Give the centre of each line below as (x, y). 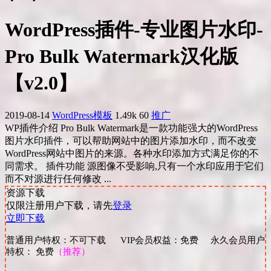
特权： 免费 (30, 252)
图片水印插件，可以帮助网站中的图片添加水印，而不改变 (131, 141)
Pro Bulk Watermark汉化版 (122, 56)
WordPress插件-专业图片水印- (134, 29)
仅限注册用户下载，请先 (59, 206)
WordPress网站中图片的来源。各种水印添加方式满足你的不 (132, 154)
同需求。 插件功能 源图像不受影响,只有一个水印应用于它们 (134, 166)
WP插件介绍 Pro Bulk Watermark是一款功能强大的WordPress (131, 128)
